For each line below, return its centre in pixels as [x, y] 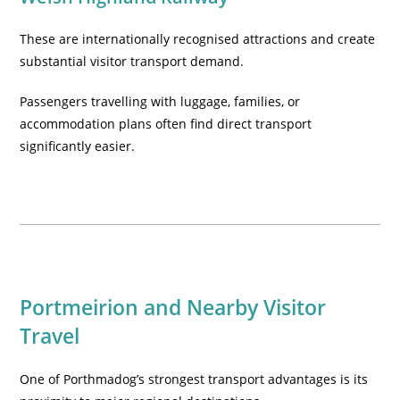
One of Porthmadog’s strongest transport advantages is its [194, 379]
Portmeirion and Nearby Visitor [173, 307]
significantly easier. [78, 146]
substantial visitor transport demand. [132, 61]
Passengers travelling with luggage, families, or [160, 101]
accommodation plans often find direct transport [166, 124]
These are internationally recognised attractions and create [198, 39]
